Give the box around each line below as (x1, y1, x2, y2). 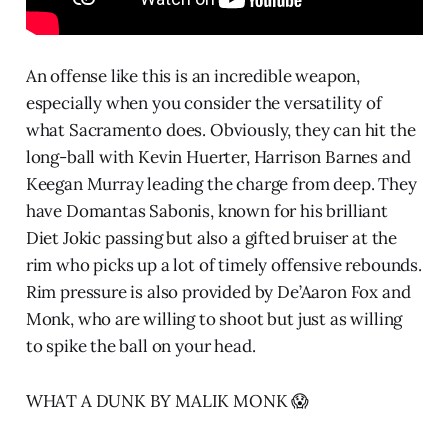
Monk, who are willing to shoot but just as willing (25, 307, 403, 330)
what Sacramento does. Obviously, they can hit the (25, 118, 416, 141)
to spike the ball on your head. (25, 334, 256, 357)
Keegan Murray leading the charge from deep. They (25, 172, 417, 195)
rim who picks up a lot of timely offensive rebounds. (25, 253, 422, 276)
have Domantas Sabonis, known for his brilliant (25, 199, 388, 222)
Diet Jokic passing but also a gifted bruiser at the (25, 226, 398, 249)
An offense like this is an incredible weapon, (25, 64, 361, 87)
